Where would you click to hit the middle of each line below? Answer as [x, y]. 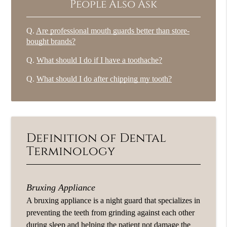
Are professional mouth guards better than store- [113, 31]
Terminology [71, 151]
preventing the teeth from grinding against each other [111, 212]
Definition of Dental [97, 138]
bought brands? [51, 42]
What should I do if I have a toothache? [100, 60]
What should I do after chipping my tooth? [104, 79]
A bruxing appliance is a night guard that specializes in [113, 200]
